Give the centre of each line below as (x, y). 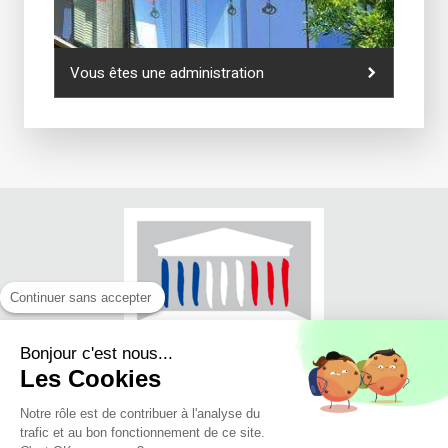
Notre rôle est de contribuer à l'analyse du (140, 413)
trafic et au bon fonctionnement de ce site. (142, 432)
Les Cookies (90, 378)
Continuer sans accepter (80, 297)
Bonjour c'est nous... (96, 353)
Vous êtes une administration (167, 72)
